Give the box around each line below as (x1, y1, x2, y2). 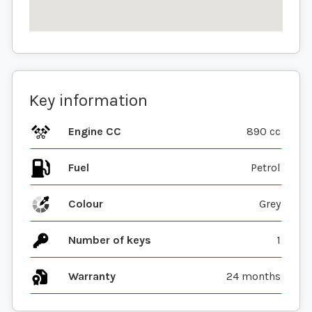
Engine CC (68, 125, 121, 139)
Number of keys (68, 233, 151, 247)
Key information (29, 91, 148, 111)
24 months (226, 270, 281, 283)
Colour (68, 197, 103, 211)
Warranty (68, 270, 116, 283)
